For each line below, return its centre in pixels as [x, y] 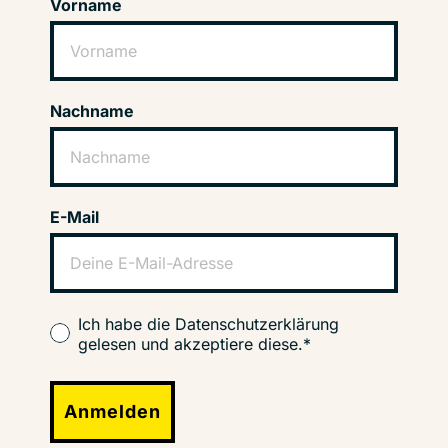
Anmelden [112, 412]
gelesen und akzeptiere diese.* [194, 344]
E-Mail [74, 217]
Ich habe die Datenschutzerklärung [208, 324]
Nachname [92, 111]
